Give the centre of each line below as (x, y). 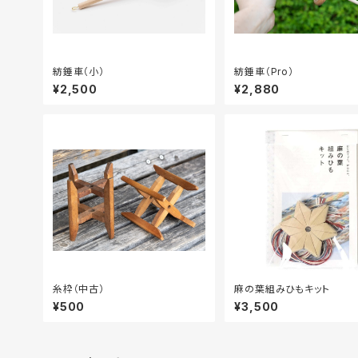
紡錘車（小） (79, 71)
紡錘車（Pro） (264, 71)
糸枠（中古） (79, 288)
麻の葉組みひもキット (282, 288)
